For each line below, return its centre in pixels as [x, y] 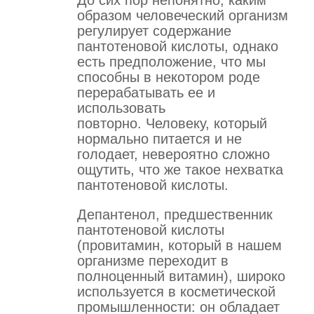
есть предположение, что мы [171, 61]
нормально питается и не [159, 138]
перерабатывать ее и [146, 92]
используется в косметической [176, 291]
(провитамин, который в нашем [179, 245]
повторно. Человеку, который [172, 123]
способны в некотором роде [169, 77]
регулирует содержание [154, 30]
